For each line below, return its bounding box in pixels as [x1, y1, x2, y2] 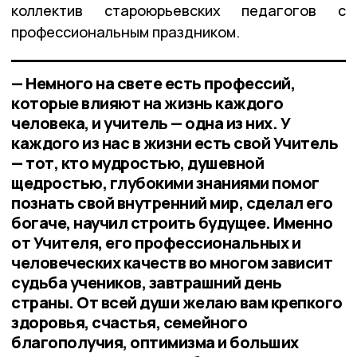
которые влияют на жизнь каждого [11, 92, 284, 114]
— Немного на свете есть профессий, [11, 72, 295, 94]
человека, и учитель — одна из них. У [11, 112, 290, 134]
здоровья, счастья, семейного [11, 311, 247, 333]
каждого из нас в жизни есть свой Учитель [11, 131, 338, 154]
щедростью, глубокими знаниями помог [11, 171, 320, 194]
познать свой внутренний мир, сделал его [11, 191, 333, 214]
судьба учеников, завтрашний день [11, 271, 281, 293]
